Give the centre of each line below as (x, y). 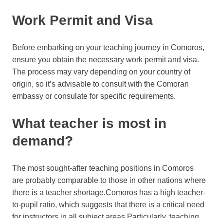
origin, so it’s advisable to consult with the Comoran (100, 84)
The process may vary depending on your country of (101, 72)
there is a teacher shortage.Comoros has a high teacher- (109, 192)
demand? (43, 141)
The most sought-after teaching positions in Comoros (103, 168)
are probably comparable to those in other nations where (109, 180)
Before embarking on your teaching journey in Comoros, (108, 48)
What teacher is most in (89, 123)
